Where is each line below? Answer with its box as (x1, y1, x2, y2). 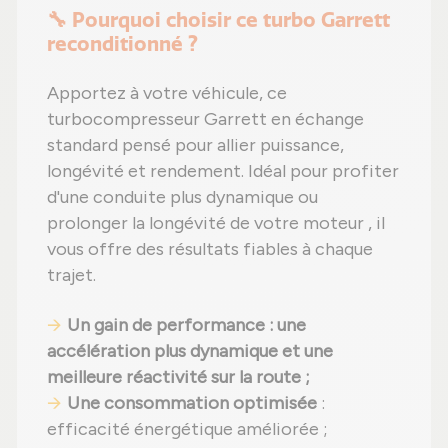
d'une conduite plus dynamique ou (47, 185, 318, 208)
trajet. (47, 263, 96, 286)
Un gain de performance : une (67, 313, 306, 336)
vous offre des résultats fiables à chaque (47, 237, 373, 260)
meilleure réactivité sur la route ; (47, 365, 310, 388)
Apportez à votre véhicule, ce (47, 81, 287, 104)
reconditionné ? (47, 30, 198, 56)
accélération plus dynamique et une (47, 339, 333, 362)
